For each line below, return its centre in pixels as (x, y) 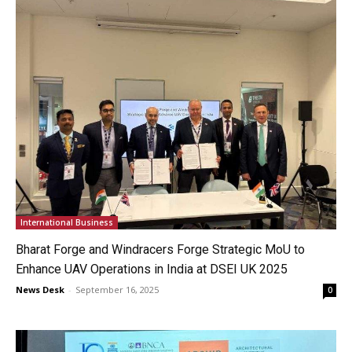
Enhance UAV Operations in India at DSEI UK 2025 (152, 269)
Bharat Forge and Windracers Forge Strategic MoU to (160, 249)
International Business (67, 222)
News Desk (40, 289)
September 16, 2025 (117, 289)
